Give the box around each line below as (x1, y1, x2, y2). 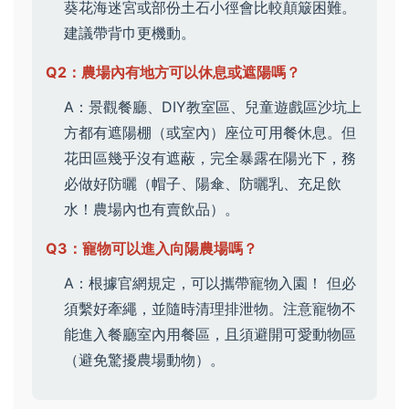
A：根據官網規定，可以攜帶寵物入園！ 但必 (64, 273, 356, 292)
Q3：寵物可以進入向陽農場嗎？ (46, 238, 257, 257)
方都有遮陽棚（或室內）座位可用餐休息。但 (64, 122, 356, 142)
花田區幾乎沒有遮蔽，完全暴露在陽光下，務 (64, 148, 356, 167)
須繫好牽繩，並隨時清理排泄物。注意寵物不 (64, 299, 356, 318)
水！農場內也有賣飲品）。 (64, 199, 239, 218)
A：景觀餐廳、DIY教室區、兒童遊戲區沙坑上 (64, 97, 362, 116)
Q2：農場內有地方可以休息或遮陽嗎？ (46, 62, 300, 81)
